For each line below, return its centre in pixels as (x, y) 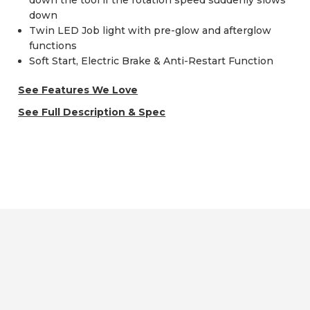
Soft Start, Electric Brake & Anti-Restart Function (152, 61)
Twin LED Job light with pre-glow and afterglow (151, 31)
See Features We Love (78, 90)
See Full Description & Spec (92, 112)
